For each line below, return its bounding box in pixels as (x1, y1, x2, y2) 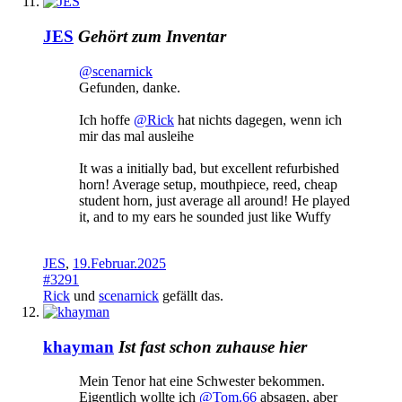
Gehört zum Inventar (78, 27, 226, 47)
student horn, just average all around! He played (79, 192, 350, 208)
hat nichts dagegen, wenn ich (174, 111, 342, 127)
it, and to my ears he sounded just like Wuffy (79, 208, 331, 224)
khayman (43, 336, 114, 356)
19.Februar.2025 (73, 255, 166, 271)
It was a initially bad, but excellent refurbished (79, 160, 339, 176)
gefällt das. (159, 287, 223, 303)
